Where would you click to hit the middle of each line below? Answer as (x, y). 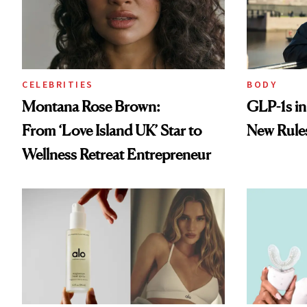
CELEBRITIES (58, 85)
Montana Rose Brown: (91, 107)
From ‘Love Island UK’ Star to (112, 131)
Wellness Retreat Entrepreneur (116, 155)
